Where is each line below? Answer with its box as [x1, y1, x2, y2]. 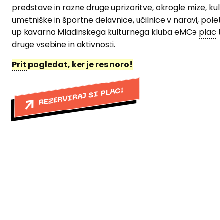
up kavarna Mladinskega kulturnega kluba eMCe [12, 26, 199, 38]
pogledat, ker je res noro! [27, 58, 133, 70]
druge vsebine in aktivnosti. [12, 38, 117, 50]
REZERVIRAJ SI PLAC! [38, 87, 124, 106]
